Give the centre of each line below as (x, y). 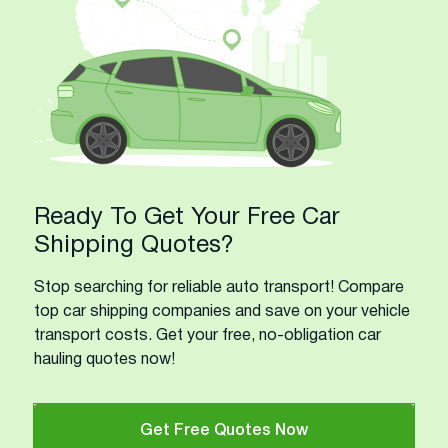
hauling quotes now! (104, 359)
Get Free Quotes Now (224, 430)
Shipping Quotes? (134, 245)
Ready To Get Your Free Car (187, 217)
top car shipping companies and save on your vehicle (222, 311)
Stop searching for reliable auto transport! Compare (219, 287)
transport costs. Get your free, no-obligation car (207, 335)
